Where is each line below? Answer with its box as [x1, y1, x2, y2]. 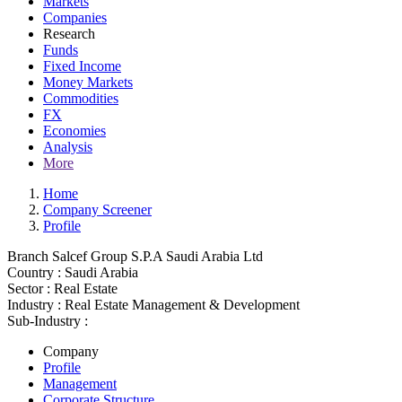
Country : [7, 265, 61, 280]
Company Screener [43, 202, 152, 217]
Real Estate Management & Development [65, 297, 300, 312]
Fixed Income [43, 58, 121, 74]
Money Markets [43, 74, 133, 90]
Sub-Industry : [7, 313, 88, 328]
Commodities [43, 91, 118, 106]
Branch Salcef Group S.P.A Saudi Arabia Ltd [7, 249, 263, 264]
